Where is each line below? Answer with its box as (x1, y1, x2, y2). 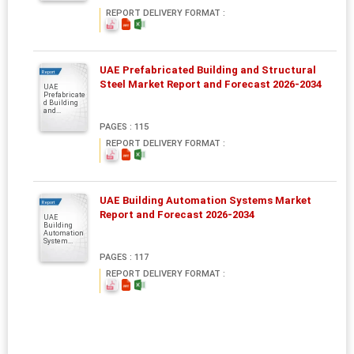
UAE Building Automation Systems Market (100, 194, 311, 206)
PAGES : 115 (100, 121, 149, 132)
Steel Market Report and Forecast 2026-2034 (100, 77, 322, 90)
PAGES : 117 (100, 251, 149, 262)
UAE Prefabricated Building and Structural (100, 63, 316, 76)
